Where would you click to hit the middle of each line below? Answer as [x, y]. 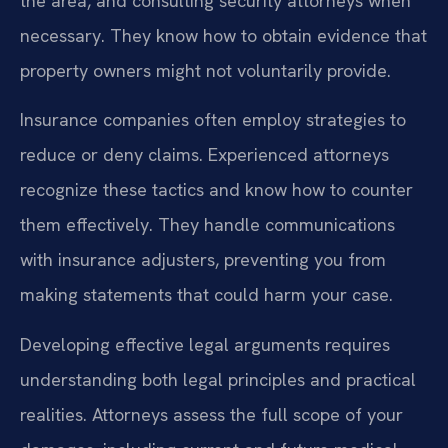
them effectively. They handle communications [207, 225]
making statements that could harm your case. [206, 295]
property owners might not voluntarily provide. [205, 70]
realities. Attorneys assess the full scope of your [211, 414]
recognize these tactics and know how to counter [216, 190]
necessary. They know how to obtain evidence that [223, 35]
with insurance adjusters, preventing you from [203, 260]
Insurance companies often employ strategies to [213, 120]
